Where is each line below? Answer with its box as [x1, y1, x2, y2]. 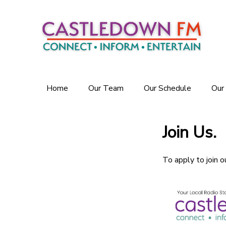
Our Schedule [144, 83, 191, 94]
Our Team [88, 83, 124, 94]
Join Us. [162, 122, 216, 144]
